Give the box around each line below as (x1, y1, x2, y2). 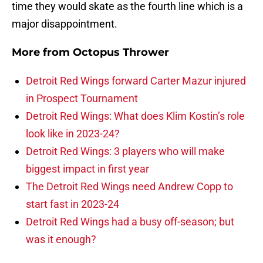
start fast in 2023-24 (26, 198, 119, 211)
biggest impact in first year (26, 163, 149, 176)
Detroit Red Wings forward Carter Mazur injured (26, 75, 246, 87)
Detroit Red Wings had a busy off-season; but (26, 215, 234, 228)
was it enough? (26, 233, 96, 246)
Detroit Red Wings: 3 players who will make (26, 145, 225, 158)
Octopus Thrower (73, 46, 169, 59)
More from (12, 46, 73, 59)
